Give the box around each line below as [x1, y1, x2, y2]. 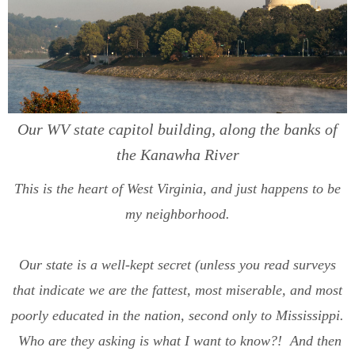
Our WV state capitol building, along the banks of [17, 120, 338, 138]
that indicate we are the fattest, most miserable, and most [13, 281, 342, 298]
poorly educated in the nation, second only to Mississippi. [11, 307, 344, 323]
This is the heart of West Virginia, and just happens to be [14, 180, 341, 197]
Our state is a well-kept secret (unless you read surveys [19, 256, 336, 273]
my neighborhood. [125, 205, 230, 222]
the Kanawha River [116, 145, 239, 163]
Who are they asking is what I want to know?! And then [13, 332, 342, 349]
